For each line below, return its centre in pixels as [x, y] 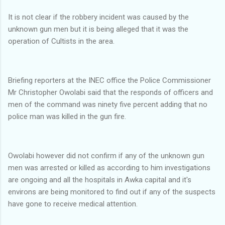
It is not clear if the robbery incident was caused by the [98, 17]
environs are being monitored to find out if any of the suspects [112, 192]
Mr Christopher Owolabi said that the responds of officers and [110, 92]
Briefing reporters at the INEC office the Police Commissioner [109, 80]
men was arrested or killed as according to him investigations [109, 167]
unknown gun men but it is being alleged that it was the [98, 29]
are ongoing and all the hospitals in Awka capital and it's [100, 180]
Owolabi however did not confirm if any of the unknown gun [106, 155]
